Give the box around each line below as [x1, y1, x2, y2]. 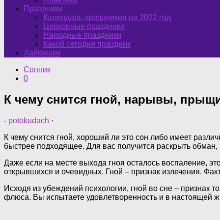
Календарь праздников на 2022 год [43, 13, 171, 22]
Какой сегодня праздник [43, 40, 131, 48]
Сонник [24, 65, 51, 74]
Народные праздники [43, 31, 121, 39]
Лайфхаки [24, 49, 60, 57]
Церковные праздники [43, 22, 125, 30]
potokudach [8, 116, 49, 125]
